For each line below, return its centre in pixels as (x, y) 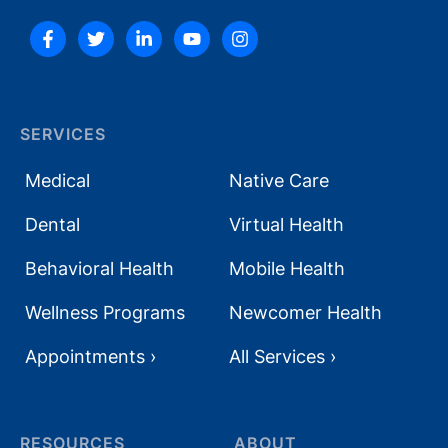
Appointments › (90, 357)
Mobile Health (287, 269)
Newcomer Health (305, 313)
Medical (57, 181)
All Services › (282, 357)
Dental (52, 225)
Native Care (279, 181)
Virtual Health (286, 225)
